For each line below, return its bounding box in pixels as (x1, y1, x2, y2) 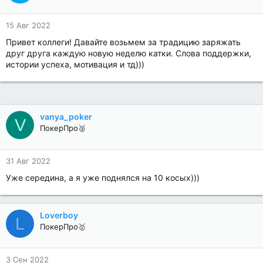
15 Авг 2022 (6, 21, 50, 30)
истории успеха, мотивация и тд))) (6, 59, 144, 69)
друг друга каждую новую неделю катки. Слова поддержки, (6, 48, 251, 58)
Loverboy (40, 210, 78, 220)
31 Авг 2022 (6, 156, 50, 166)
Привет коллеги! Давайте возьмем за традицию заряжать (6, 37, 241, 47)
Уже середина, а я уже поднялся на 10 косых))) (6, 173, 200, 183)
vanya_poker (40, 112, 92, 122)
